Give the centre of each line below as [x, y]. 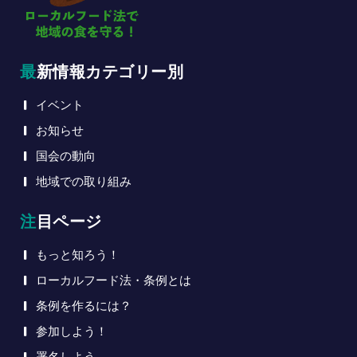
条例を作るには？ [84, 306]
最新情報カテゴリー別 [110, 71]
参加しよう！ [72, 331]
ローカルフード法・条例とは [114, 280]
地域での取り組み [84, 181]
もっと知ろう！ [78, 255]
